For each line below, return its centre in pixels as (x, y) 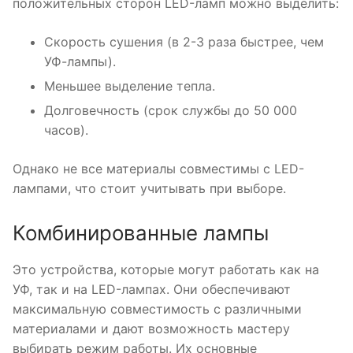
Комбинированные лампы (141, 232)
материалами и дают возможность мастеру (151, 328)
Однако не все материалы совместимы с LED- (158, 169)
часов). (66, 130)
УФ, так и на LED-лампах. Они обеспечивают (152, 289)
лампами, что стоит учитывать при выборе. (149, 189)
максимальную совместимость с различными (157, 308)
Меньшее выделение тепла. (130, 86)
